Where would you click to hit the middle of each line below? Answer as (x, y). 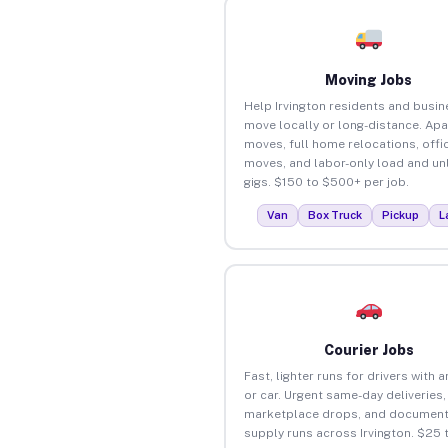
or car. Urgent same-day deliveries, (344, 394)
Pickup (401, 214)
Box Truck (335, 214)
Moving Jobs (369, 79)
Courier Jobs (368, 349)
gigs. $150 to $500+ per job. (326, 181)
